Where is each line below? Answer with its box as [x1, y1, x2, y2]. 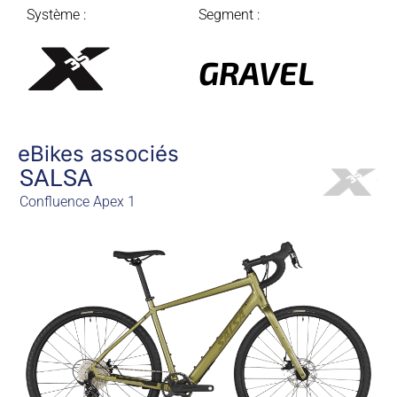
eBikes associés [18, 141, 180, 167]
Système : [27, 5, 86, 23]
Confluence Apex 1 [19, 193, 136, 211]
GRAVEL [198, 52, 315, 91]
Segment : [198, 5, 260, 23]
